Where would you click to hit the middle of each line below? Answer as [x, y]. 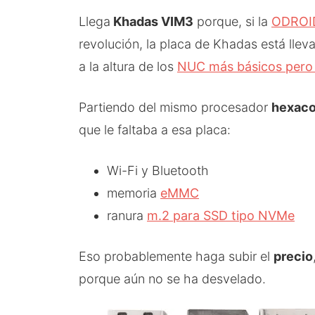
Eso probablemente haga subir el [176, 256]
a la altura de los [128, 66]
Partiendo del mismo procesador [175, 107]
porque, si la [232, 21]
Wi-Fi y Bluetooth [158, 170]
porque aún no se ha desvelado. [172, 278]
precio [293, 256]
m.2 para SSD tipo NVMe [221, 215]
